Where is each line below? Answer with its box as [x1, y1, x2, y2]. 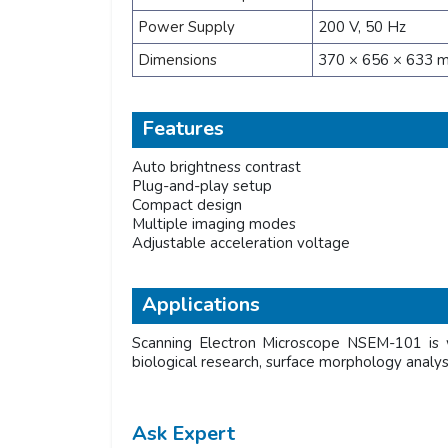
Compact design [132, 195, 242, 215]
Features [142, 115, 224, 142]
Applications [142, 291, 260, 318]
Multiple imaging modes [132, 214, 296, 234]
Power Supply [138, 17, 235, 37]
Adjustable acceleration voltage [132, 233, 350, 253]
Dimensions [138, 50, 217, 70]
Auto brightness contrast [132, 157, 301, 177]
